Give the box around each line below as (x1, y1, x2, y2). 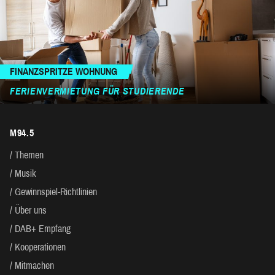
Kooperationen (15, 242, 66, 253)
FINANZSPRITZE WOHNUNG (10, 66, 117, 77)
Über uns (15, 205, 47, 216)
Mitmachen (15, 260, 54, 271)
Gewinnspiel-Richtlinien (15, 187, 97, 198)
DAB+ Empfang (15, 223, 71, 234)
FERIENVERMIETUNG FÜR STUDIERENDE (10, 86, 185, 97)
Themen (15, 150, 44, 161)
